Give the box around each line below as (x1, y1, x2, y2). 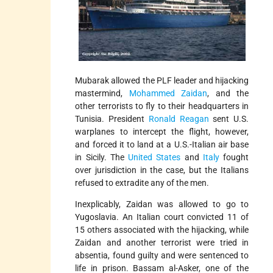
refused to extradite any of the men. (75, 177, 210, 188)
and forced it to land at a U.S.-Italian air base (75, 139, 249, 149)
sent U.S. (208, 113, 249, 124)
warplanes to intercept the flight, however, (75, 126, 249, 136)
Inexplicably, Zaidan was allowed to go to (75, 199, 249, 209)
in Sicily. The (75, 152, 129, 162)
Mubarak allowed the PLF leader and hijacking (75, 75, 249, 85)
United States (128, 152, 185, 162)
